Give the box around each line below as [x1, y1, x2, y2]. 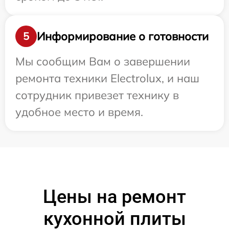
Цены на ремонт [43, 186, 186, 208]
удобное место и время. [15, 105, 143, 119]
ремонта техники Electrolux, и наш [15, 71, 199, 85]
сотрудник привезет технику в [15, 88, 179, 102]
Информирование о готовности [37, 29, 209, 43]
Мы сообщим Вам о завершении [15, 54, 190, 68]
